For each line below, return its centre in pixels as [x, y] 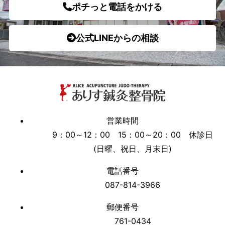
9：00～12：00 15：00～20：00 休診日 [133, 134]
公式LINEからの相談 [117, 38]
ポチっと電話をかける [117, 7]
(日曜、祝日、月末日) [133, 148]
